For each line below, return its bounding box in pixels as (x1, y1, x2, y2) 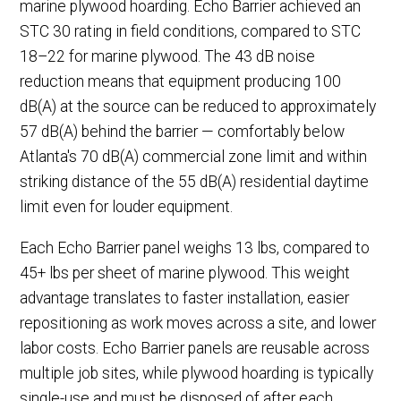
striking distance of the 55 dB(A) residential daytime (20, 173, 370, 192)
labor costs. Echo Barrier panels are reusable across (20, 338, 371, 357)
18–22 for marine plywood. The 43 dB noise (20, 47, 316, 66)
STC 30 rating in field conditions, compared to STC (20, 22, 362, 41)
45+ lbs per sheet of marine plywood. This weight (20, 263, 351, 282)
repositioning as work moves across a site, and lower (20, 313, 377, 332)
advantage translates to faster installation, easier (20, 288, 350, 307)
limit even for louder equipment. (20, 198, 234, 217)
